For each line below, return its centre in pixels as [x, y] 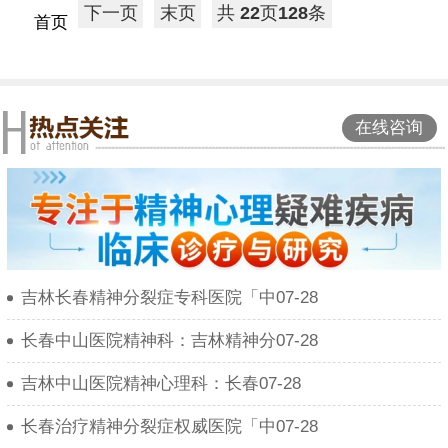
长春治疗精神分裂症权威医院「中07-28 [169, 427]
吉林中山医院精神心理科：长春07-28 [161, 384]
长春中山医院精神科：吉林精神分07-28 [169, 341]
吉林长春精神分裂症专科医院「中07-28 [169, 298]
